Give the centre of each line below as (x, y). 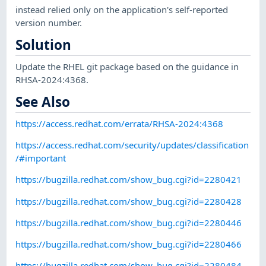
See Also (43, 102)
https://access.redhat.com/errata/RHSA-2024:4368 (120, 123)
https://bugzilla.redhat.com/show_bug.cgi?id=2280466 (129, 244)
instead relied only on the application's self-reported (122, 9)
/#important (41, 158)
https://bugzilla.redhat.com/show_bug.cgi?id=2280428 (129, 201)
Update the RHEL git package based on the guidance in (127, 66)
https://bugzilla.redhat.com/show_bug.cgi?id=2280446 (129, 222)
